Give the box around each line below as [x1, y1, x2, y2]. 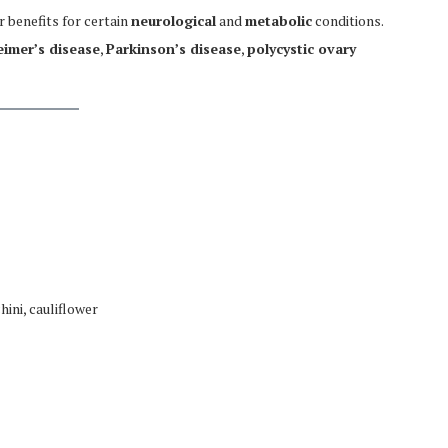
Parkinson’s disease [106, 39, 241, 58]
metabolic [245, 11, 312, 30]
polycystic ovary [247, 39, 356, 58]
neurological [131, 11, 216, 30]
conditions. [312, 11, 383, 30]
